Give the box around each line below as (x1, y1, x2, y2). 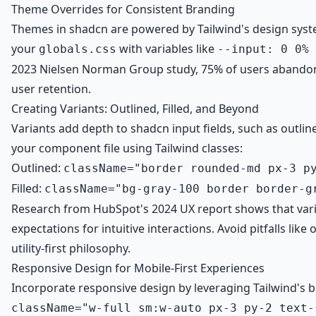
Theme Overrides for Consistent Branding (11, 1, 235, 17)
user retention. (11, 81, 91, 97)
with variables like (116, 41, 217, 56)
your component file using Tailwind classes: (11, 140, 243, 156)
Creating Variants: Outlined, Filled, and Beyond (11, 101, 259, 116)
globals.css (39, 42, 116, 56)
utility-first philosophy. (11, 241, 130, 256)
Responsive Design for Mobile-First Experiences (11, 260, 265, 276)
